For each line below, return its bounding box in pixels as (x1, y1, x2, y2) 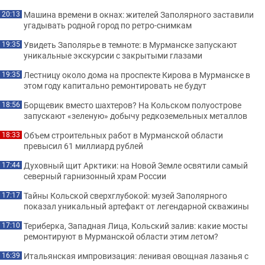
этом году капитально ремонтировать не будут (24, 79, 206, 91)
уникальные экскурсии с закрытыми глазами (24, 49, 202, 61)
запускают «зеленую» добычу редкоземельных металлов (24, 109, 247, 121)
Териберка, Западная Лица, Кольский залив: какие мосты (24, 219, 248, 231)
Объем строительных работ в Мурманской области (24, 129, 223, 141)
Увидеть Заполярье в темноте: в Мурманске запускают (24, 38, 237, 50)
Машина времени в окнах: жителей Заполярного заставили (24, 8, 254, 20)
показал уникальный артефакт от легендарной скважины (24, 200, 249, 212)
